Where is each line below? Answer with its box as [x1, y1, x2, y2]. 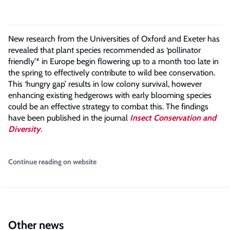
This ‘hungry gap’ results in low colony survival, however [8, 79, 202, 89]
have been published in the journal [8, 113, 130, 123]
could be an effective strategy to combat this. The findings [8, 102, 208, 111]
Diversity [8, 124, 41, 134]
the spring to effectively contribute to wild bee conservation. [8, 68, 215, 78]
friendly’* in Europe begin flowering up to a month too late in [8, 56, 219, 66]
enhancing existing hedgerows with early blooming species [8, 90, 212, 100]
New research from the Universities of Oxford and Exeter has [8, 34, 220, 44]
